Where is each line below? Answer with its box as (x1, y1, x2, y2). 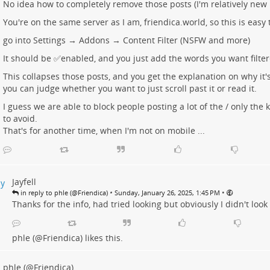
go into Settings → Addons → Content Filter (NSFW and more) (2, 34, 250, 46)
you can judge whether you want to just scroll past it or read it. (2, 83, 257, 95)
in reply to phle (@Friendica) (18, 188, 108, 198)
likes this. (82, 232, 123, 244)
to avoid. (2, 113, 37, 125)
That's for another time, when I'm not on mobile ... (2, 125, 205, 137)
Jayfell (11, 176, 36, 188)
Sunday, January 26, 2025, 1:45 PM (114, 188, 220, 198)
